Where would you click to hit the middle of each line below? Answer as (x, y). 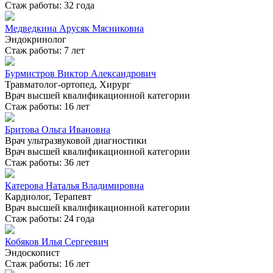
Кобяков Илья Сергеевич (57, 242)
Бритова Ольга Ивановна (58, 130)
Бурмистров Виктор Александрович (80, 74)
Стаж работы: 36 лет (47, 163)
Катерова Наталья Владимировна (74, 186)
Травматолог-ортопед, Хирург (68, 85)
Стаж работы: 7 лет (45, 51)
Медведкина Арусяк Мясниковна (74, 29)
